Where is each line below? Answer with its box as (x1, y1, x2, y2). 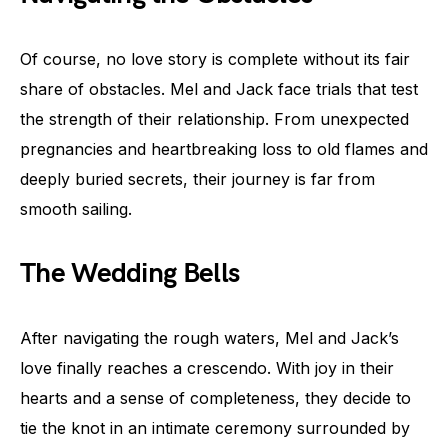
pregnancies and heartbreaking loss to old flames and (20, 139, 428, 159)
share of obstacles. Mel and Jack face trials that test (20, 79, 418, 99)
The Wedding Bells (20, 257, 240, 290)
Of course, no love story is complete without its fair (20, 49, 410, 69)
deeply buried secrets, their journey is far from (20, 169, 375, 189)
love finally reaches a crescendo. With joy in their (20, 358, 394, 378)
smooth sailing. (20, 199, 132, 219)
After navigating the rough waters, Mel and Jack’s (20, 328, 399, 348)
